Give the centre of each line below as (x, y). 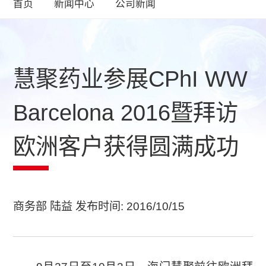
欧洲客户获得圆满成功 (126, 146)
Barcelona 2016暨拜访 (126, 112)
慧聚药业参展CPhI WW (131, 78)
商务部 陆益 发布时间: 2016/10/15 (99, 207)
